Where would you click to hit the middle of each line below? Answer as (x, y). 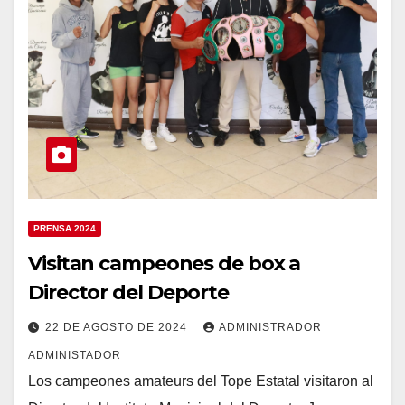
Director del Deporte (128, 293)
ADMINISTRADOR (270, 328)
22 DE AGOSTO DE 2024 (118, 328)
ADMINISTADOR (75, 356)
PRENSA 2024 (65, 229)
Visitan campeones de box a (165, 264)
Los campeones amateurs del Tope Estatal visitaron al (201, 381)
